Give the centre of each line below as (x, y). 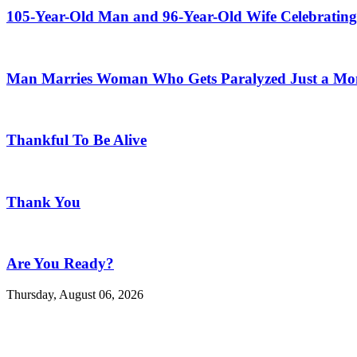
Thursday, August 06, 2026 (75, 294)
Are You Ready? (60, 264)
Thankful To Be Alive (76, 140)
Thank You (43, 202)
